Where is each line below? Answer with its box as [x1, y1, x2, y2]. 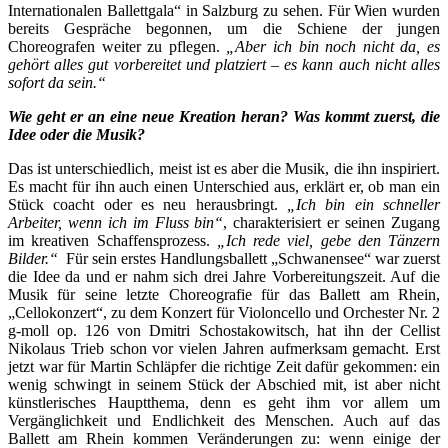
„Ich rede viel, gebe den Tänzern [216, 231, 440, 249]
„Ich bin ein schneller [287, 195, 440, 213]
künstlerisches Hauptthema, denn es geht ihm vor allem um [8, 393, 440, 411]
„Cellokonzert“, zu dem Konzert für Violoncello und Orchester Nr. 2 [8, 303, 440, 321]
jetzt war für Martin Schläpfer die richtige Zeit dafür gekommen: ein [8, 357, 440, 375]
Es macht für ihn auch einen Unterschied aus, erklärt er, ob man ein [8, 177, 440, 195]
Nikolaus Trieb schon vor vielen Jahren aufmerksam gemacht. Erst [8, 339, 440, 357]
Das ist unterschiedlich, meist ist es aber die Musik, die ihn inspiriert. [8, 159, 440, 177]
